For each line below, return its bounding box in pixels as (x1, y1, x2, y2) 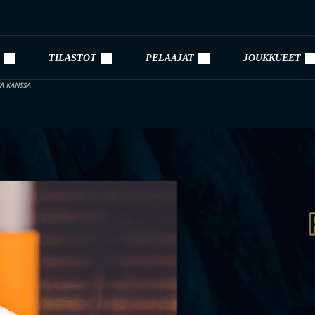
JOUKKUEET (243, 52, 301, 63)
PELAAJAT (146, 52, 194, 63)
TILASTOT (49, 52, 96, 63)
